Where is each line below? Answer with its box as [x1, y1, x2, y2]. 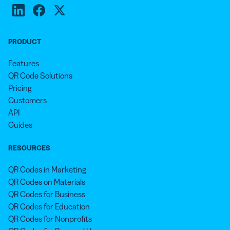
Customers [8, 95, 47, 106]
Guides [8, 120, 32, 130]
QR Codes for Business [8, 189, 85, 200]
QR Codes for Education [8, 201, 90, 212]
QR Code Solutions [8, 70, 72, 81]
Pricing [8, 83, 32, 93]
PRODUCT [8, 37, 41, 47]
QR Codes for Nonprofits [8, 214, 92, 224]
